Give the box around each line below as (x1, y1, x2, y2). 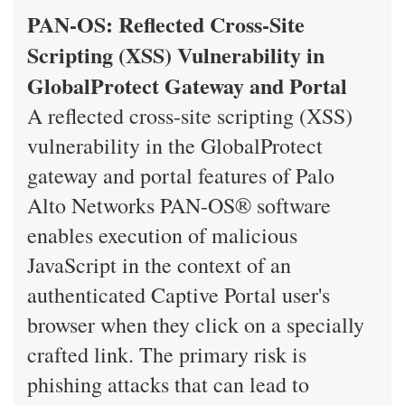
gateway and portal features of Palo (27, 161, 334, 190)
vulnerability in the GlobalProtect (27, 131, 323, 160)
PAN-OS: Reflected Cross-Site (27, 8, 305, 40)
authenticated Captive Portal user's (27, 280, 330, 309)
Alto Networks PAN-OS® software (27, 191, 331, 220)
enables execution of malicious (27, 221, 297, 250)
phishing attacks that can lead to (27, 370, 309, 399)
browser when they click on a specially (27, 310, 364, 339)
